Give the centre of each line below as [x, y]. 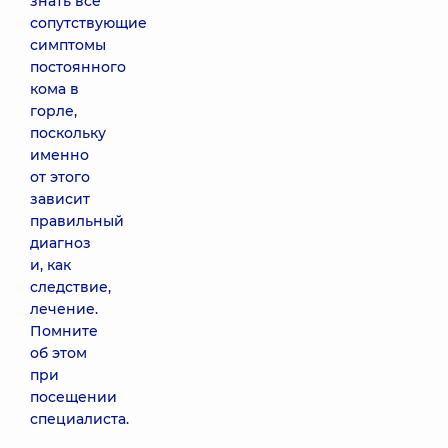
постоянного [78, 67]
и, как [50, 265]
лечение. [64, 309]
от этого [60, 177]
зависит [60, 199]
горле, [53, 111]
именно [59, 155]
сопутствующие [88, 23]
